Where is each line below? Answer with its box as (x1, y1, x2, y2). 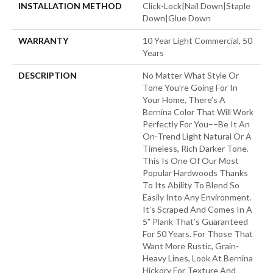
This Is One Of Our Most (143, 155, 239, 166)
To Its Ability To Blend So (143, 179, 239, 190)
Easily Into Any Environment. (143, 191, 252, 202)
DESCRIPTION (18, 69, 77, 80)
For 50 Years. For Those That (143, 228, 253, 239)
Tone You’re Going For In (143, 82, 238, 93)
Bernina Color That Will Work (143, 106, 253, 117)
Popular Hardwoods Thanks (143, 167, 248, 178)
